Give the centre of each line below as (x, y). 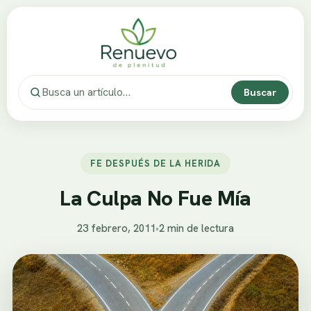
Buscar (260, 92)
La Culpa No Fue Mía (155, 198)
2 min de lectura (196, 228)
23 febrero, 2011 (116, 228)
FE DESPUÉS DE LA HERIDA (155, 163)
